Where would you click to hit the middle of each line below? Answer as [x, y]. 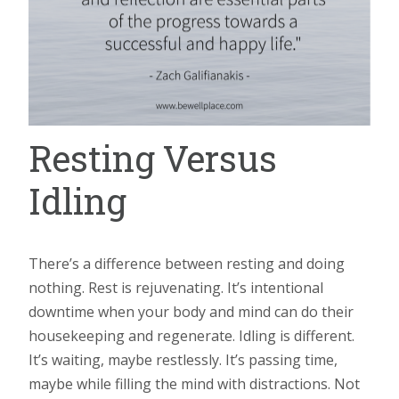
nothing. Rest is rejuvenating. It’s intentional [176, 288]
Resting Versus [153, 159]
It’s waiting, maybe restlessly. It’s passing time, [183, 360]
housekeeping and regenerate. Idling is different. [191, 336]
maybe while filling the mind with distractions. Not [194, 384]
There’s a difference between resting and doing [187, 264]
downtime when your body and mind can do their [191, 312]
